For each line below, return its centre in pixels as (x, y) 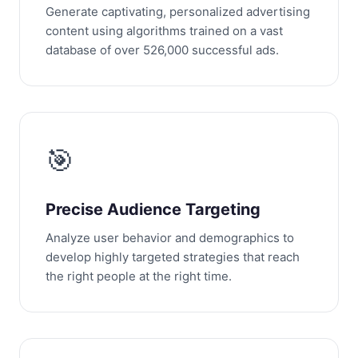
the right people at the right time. (139, 276)
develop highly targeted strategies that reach (173, 257)
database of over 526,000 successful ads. (162, 50)
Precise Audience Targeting (153, 209)
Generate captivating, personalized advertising (178, 12)
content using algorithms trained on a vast (164, 31)
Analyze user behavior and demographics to (170, 238)
